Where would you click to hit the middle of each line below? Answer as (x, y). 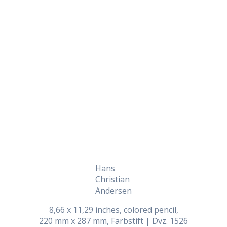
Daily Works (113, 11)
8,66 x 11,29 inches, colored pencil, (113, 210)
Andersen (113, 191)
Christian (112, 180)
